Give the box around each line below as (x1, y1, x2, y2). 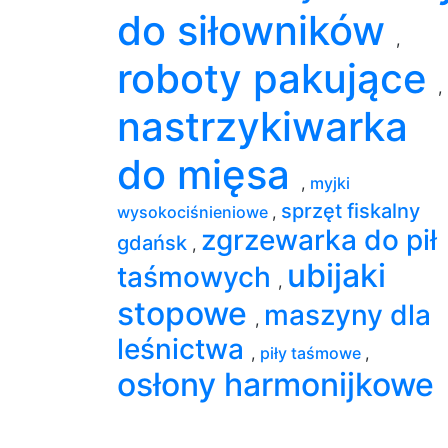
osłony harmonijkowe (117, 364, 434, 404)
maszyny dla (264, 297, 431, 332)
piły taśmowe (260, 342, 365, 363)
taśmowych (117, 259, 278, 294)
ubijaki (287, 255, 386, 295)
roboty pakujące (117, 53, 438, 103)
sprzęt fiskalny (281, 198, 420, 223)
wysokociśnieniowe (117, 201, 272, 222)
